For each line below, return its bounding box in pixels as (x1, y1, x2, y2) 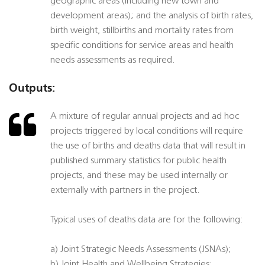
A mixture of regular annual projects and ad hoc (50, 112, 239, 122)
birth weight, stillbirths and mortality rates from (50, 26, 234, 36)
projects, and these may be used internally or (50, 171, 228, 181)
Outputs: (9, 81, 55, 95)
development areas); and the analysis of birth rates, (50, 11, 253, 21)
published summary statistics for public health (50, 156, 227, 166)
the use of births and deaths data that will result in (50, 141, 245, 151)
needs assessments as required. (50, 56, 175, 66)
